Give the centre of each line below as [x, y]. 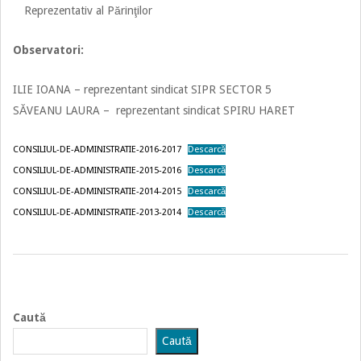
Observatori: [48, 50]
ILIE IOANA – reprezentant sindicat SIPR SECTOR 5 [142, 89]
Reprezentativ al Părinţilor [88, 10]
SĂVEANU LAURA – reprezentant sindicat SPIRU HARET [154, 110]
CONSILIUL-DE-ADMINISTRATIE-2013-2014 [97, 212]
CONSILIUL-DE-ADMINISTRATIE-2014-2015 [97, 191]
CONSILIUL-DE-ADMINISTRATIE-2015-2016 [97, 170]
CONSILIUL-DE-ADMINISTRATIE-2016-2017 [97, 149]
